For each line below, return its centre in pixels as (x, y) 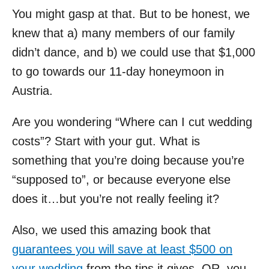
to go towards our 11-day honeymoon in (118, 71)
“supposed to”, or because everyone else (121, 179)
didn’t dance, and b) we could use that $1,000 (134, 52)
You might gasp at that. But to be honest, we (131, 14)
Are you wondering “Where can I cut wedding (132, 122)
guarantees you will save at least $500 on (122, 249)
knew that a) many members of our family (123, 33)
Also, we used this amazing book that (111, 230)
